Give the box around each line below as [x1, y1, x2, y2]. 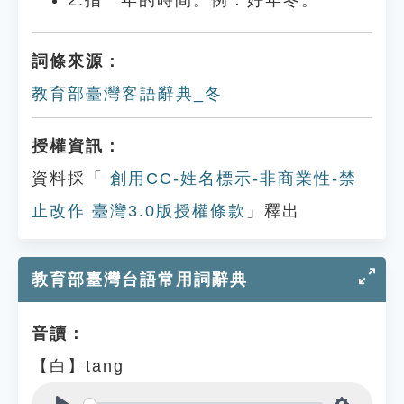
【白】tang [32, 357, 124, 375]
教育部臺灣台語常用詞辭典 [32, 271, 248, 289]
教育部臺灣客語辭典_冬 [32, 85, 223, 103]
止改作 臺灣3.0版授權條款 [32, 202, 246, 220]
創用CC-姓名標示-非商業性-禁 [104, 170, 357, 188]
